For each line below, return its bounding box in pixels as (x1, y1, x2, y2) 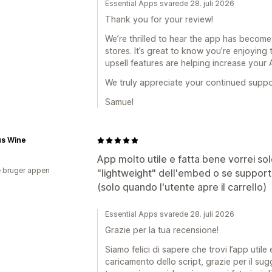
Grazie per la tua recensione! (105, 225, 219, 235)
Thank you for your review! (105, 14, 213, 24)
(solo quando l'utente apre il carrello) (97, 181, 267, 193)
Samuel (105, 97, 134, 107)
